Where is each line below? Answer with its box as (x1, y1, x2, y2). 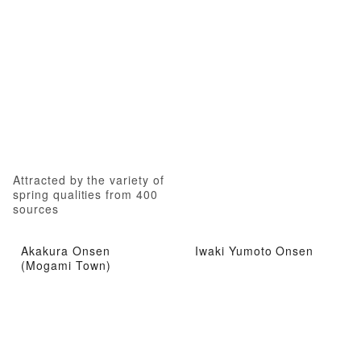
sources (13, 200, 59, 217)
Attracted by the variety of (13, 171, 164, 188)
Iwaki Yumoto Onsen (195, 243, 314, 259)
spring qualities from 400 (13, 185, 159, 202)
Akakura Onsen (21, 243, 110, 259)
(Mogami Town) (21, 257, 111, 274)
